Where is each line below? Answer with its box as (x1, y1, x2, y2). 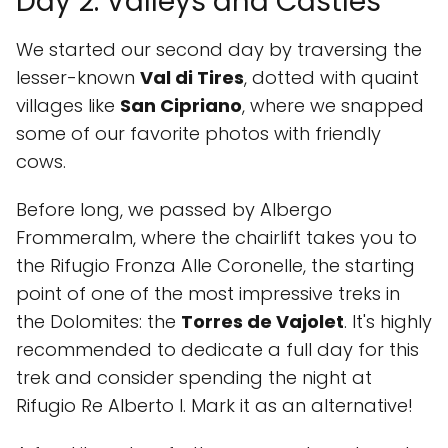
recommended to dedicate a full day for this (16, 337, 419, 362)
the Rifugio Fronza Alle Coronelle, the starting (16, 253, 415, 278)
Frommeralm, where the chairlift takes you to (16, 225, 417, 250)
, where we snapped (242, 93, 424, 118)
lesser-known (16, 65, 140, 90)
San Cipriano (120, 93, 242, 118)
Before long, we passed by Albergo (16, 197, 332, 222)
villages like (16, 93, 120, 118)
